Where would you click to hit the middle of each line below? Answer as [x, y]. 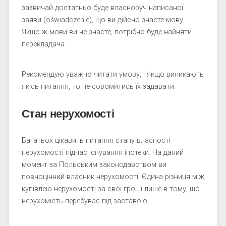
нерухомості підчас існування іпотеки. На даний [102, 153]
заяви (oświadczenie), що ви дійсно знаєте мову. [103, 20]
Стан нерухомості [68, 114]
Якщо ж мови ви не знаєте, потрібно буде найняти [106, 32]
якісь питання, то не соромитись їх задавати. [98, 87]
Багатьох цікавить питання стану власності [96, 140]
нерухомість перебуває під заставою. [85, 201]
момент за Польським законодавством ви [94, 165]
